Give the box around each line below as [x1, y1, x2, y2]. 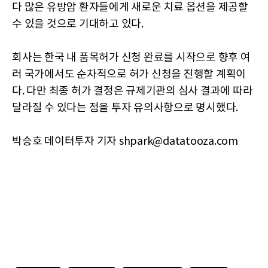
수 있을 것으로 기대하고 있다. [12, 18, 144, 31]
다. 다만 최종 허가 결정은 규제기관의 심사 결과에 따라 [12, 85, 253, 98]
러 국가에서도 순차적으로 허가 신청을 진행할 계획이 [12, 68, 246, 81]
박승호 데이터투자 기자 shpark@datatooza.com [12, 135, 238, 148]
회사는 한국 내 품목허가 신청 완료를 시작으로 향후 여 [12, 51, 251, 65]
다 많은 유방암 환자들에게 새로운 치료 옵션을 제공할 [12, 1, 248, 14]
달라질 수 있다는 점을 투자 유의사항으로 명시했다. [12, 102, 238, 115]
